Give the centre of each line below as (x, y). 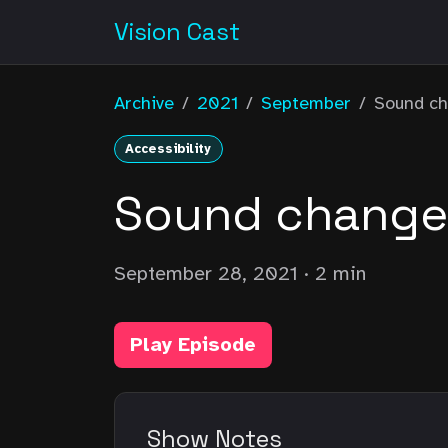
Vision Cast (177, 31)
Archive (144, 103)
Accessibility (168, 149)
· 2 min (332, 273)
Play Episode (193, 344)
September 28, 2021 (206, 273)
